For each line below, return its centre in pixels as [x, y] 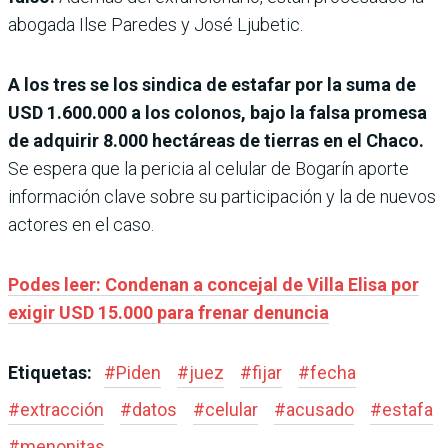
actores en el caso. [81, 225]
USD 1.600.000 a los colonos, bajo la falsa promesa [217, 113]
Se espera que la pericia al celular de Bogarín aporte [208, 169]
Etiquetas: [52, 373]
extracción [62, 410]
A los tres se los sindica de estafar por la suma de [212, 85]
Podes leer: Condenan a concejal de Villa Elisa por [213, 285]
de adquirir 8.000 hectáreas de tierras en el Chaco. [216, 141]
